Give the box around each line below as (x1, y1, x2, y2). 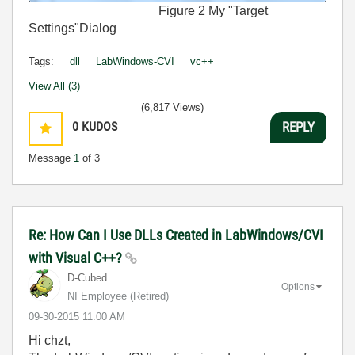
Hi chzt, (29, 333, 71, 347)
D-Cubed (67, 271, 107, 284)
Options (281, 281, 315, 292)
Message (29, 151, 74, 164)
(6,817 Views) (141, 101, 204, 113)
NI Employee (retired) (67, 289, 169, 302)
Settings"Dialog (29, 21, 116, 35)
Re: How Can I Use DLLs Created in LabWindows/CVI (29, 226, 323, 243)
